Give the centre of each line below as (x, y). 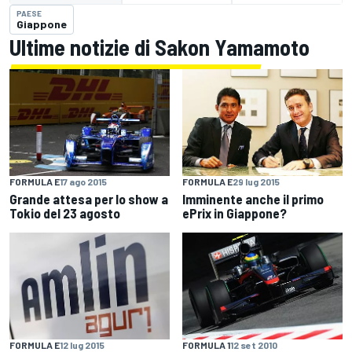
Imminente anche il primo (253, 198)
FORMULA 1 (206, 345)
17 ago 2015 (83, 181)
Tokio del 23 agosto (65, 213)
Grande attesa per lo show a (89, 198)
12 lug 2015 (82, 345)
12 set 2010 (254, 345)
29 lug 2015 (256, 181)
